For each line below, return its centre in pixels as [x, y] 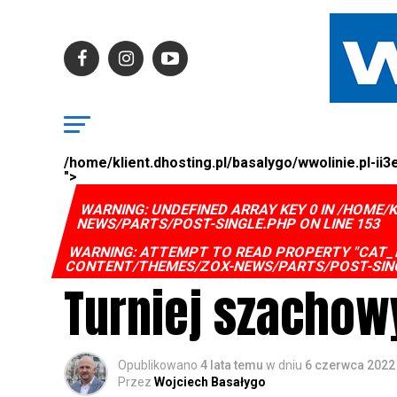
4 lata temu [232, 365]
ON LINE [326, 224]
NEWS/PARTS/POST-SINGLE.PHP [187, 224]
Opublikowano [158, 365]
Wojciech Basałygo [210, 382]
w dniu [284, 365]
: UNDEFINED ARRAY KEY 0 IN [242, 210]
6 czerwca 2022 [350, 365]
